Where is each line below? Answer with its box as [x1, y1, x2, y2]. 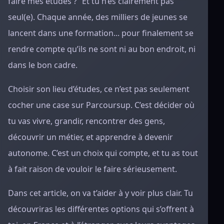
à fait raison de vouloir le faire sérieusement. [8, 163, 177, 174]
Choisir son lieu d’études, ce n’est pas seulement [8, 83, 189, 94]
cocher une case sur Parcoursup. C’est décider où [8, 99, 194, 110]
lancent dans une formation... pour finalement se [8, 27, 193, 38]
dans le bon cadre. [8, 59, 77, 70]
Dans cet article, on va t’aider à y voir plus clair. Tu [8, 187, 193, 198]
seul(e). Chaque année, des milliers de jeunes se [8, 11, 187, 22]
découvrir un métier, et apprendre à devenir [8, 131, 173, 142]
